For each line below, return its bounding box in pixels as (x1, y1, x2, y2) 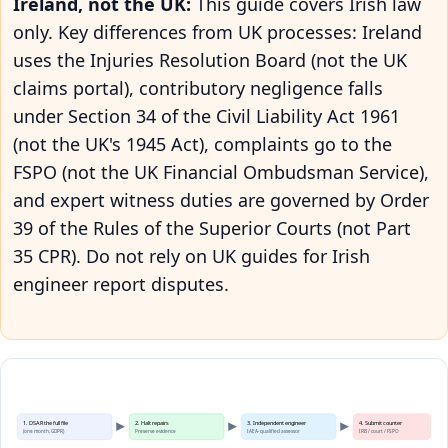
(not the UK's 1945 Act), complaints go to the (13, 131, 392, 156)
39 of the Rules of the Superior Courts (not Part (13, 215, 411, 240)
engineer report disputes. (13, 271, 229, 296)
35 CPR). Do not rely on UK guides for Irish (13, 243, 370, 268)
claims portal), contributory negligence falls (13, 75, 383, 100)
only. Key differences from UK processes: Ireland (13, 19, 422, 44)
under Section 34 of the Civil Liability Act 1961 (13, 103, 400, 128)
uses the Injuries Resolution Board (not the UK (13, 47, 407, 72)
